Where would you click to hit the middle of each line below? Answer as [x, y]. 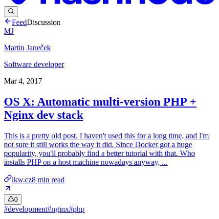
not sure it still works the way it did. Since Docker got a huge [98, 144]
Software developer [34, 65]
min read [50, 179]
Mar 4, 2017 [23, 81]
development [28, 209]
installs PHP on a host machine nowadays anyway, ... [86, 162]
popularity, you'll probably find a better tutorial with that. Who [99, 153]
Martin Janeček [27, 48]
